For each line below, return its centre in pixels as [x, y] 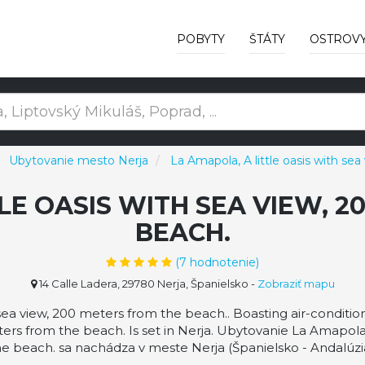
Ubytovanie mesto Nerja [79, 161]
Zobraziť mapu [296, 284]
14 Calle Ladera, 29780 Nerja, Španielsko [142, 284]
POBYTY [201, 39]
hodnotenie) [223, 262]
